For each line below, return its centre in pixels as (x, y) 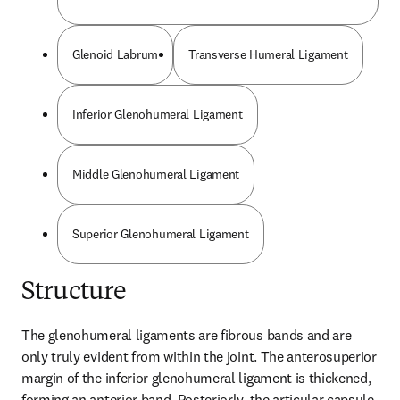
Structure (74, 293)
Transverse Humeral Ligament (268, 54)
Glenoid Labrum (116, 54)
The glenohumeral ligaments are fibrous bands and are (187, 335)
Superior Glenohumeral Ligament (161, 234)
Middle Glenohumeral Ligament (156, 174)
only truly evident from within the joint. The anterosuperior (199, 356)
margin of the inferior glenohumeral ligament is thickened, (196, 378)
